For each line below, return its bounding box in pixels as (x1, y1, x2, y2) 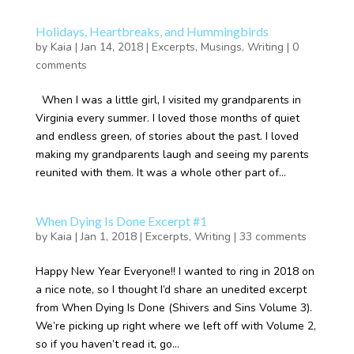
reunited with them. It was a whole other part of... (35, 165, 286, 180)
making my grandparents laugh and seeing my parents (35, 147, 309, 162)
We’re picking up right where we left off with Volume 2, (35, 318, 316, 333)
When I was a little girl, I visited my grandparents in (35, 92, 301, 107)
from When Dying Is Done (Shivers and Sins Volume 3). (35, 300, 312, 315)
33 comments (239, 229, 307, 244)
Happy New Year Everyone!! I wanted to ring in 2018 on (35, 264, 314, 279)
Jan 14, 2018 (80, 40, 143, 55)
